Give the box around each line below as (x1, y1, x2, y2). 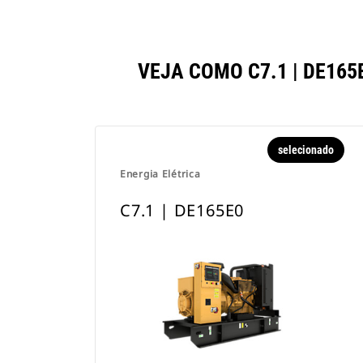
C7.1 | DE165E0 (120, 199, 245, 221)
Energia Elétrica (120, 167, 201, 181)
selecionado (277, 143, 334, 156)
